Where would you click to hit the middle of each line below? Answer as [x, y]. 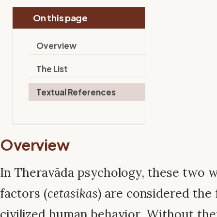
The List [52, 69]
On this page [60, 17]
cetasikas [73, 193]
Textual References [76, 92]
